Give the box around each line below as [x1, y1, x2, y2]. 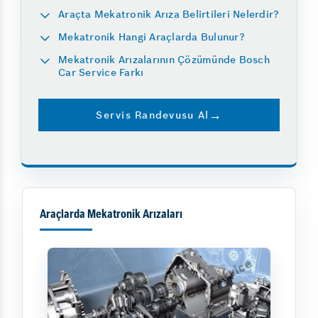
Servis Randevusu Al [96, 108, 209, 121]
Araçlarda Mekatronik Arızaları [40, 209, 182, 221]
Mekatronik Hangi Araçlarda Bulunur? [58, 30, 245, 43]
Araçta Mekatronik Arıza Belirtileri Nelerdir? [58, 7, 280, 21]
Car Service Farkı [58, 65, 144, 79]
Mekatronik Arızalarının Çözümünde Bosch [58, 53, 270, 66]
